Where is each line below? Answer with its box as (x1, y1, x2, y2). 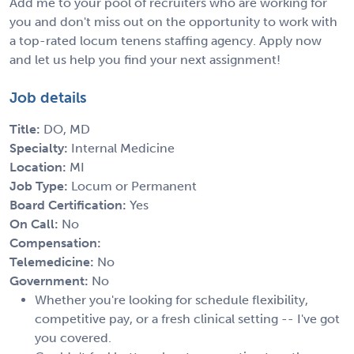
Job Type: (9, 178, 71, 194)
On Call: (9, 216, 62, 232)
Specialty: (9, 140, 71, 156)
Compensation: (9, 235, 101, 250)
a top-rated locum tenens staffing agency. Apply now (9, 32, 322, 48)
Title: (9, 121, 43, 137)
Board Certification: (9, 197, 130, 213)
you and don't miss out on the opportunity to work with (9, 13, 337, 29)
